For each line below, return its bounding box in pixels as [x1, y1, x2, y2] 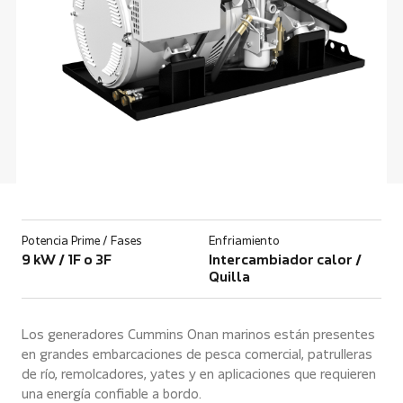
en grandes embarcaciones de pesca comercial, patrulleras [22, 349, 372, 363]
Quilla [209, 272, 250, 285]
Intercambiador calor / [209, 255, 362, 268]
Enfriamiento [209, 236, 280, 248]
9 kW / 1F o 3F [22, 255, 112, 268]
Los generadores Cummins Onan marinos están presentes [22, 329, 375, 343]
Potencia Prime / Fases [22, 236, 142, 248]
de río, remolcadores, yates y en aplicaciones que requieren [22, 369, 376, 382]
